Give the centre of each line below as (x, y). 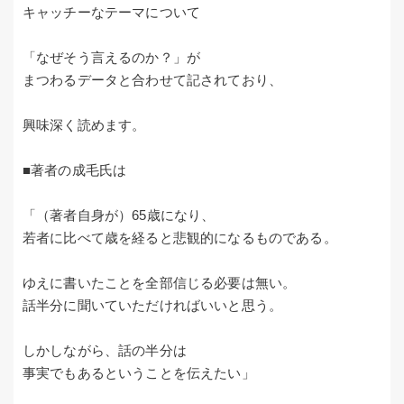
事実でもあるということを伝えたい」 (139, 373)
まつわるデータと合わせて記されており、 (153, 80)
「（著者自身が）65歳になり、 (119, 216)
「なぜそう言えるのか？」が (112, 58)
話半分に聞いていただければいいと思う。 (153, 306)
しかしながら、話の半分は (105, 351)
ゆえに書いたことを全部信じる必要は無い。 (160, 283)
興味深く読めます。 (84, 125)
